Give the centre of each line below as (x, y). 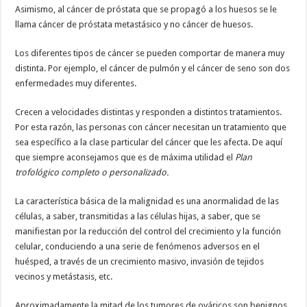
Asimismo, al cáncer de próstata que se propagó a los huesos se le (146, 9)
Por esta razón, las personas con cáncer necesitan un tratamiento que (151, 127)
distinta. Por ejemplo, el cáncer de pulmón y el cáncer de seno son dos (153, 68)
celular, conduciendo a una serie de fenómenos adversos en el (138, 246)
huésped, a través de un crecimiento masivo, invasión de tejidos (140, 261)
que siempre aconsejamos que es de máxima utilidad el (125, 157)
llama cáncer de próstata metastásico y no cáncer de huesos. (134, 24)
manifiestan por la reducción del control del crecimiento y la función (148, 231)
